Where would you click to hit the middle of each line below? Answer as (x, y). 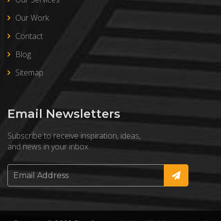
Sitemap (29, 73)
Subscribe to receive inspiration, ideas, (74, 136)
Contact (29, 36)
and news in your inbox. (49, 147)
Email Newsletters (64, 114)
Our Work (32, 18)
